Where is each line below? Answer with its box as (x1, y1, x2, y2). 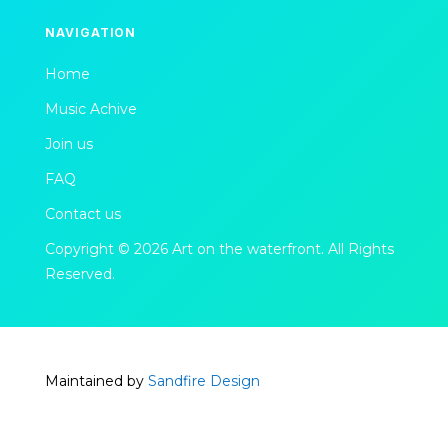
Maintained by (44, 371, 148, 390)
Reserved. (44, 264, 115, 283)
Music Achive (44, 99, 137, 118)
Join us (44, 134, 93, 153)
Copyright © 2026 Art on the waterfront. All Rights (44, 239, 394, 258)
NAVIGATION (44, 24, 137, 40)
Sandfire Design (147, 371, 260, 390)
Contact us (44, 204, 121, 223)
